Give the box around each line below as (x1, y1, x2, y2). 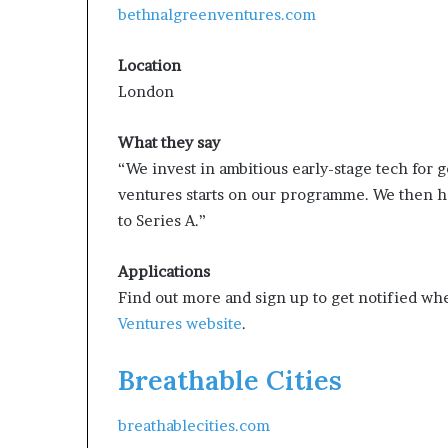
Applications (118, 262, 210, 281)
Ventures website (118, 314, 242, 333)
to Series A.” (118, 211, 206, 230)
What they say (118, 133, 220, 152)
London (118, 82, 174, 101)
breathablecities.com (118, 415, 270, 435)
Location (118, 56, 181, 75)
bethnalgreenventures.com (118, 5, 316, 24)
